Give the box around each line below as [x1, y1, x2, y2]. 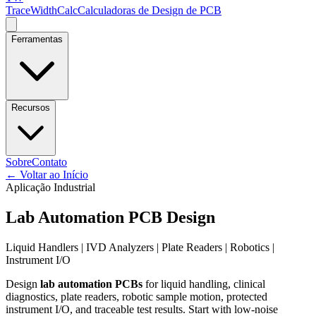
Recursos [11, 102, 50, 113]
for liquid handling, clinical [142, 277, 265, 290]
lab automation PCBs [40, 277, 142, 290]
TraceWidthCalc [6, 4, 78, 16]
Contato [32, 156, 67, 168]
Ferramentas [11, 34, 63, 44]
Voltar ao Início [20, 169, 88, 181]
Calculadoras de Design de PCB [78, 4, 221, 16]
